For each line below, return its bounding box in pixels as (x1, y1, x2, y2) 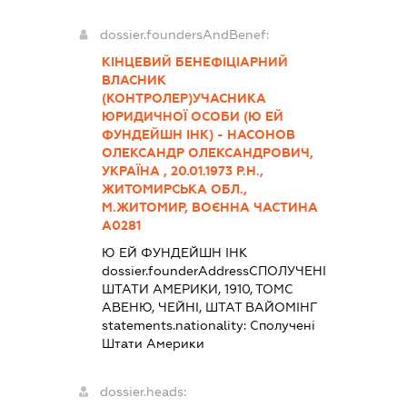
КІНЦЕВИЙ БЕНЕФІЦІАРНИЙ (101, 54, 288, 69)
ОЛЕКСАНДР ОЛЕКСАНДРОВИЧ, (101, 144, 313, 160)
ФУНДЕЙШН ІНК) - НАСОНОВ (101, 126, 295, 142)
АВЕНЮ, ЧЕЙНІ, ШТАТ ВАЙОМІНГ (101, 299, 318, 314)
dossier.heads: (99, 383, 186, 399)
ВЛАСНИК (101, 72, 166, 87)
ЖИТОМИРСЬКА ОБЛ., (101, 181, 247, 196)
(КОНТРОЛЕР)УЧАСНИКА (101, 90, 266, 105)
